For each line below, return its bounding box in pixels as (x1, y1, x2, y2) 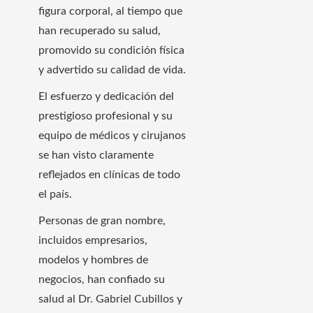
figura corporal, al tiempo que (38, 5, 182, 17)
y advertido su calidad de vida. (38, 64, 186, 75)
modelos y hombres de (38, 254, 148, 265)
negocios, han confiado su (38, 273, 165, 285)
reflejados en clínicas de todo (38, 168, 180, 180)
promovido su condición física (38, 44, 184, 56)
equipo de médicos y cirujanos (38, 129, 186, 141)
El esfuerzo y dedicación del (38, 90, 174, 102)
